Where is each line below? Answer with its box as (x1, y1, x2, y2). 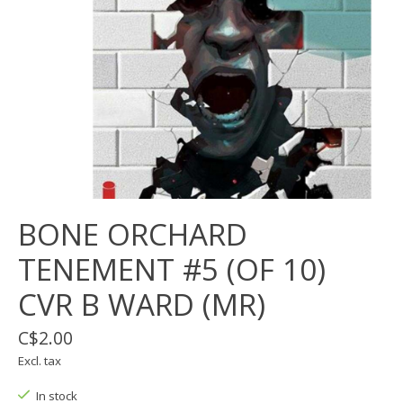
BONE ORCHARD (18, 214, 247, 255)
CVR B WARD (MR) (18, 284, 265, 326)
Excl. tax (18, 353, 61, 370)
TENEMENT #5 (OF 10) (18, 249, 326, 291)
